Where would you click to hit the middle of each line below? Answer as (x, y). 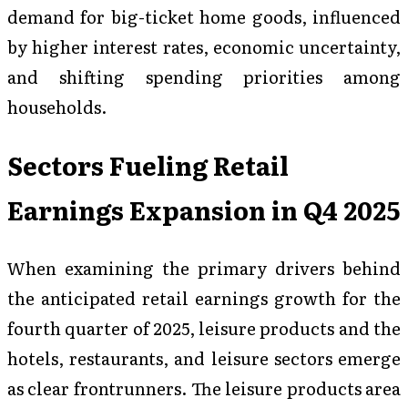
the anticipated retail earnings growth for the (204, 297)
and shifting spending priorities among (204, 76)
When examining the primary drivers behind (204, 267)
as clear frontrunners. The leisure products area (204, 388)
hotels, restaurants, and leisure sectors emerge (204, 357)
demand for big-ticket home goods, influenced (204, 16)
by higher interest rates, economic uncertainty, (204, 46)
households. (57, 106)
